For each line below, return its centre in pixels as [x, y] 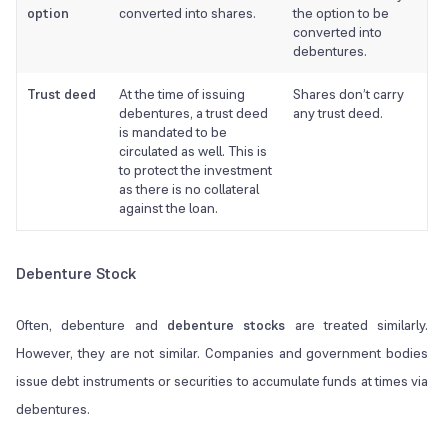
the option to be [341, 13]
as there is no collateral [189, 189]
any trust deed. [338, 113]
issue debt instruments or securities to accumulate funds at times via [222, 381]
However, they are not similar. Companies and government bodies [222, 353]
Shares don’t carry [348, 94]
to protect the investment [195, 170]
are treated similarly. [357, 325]
